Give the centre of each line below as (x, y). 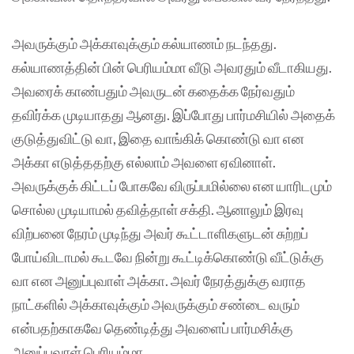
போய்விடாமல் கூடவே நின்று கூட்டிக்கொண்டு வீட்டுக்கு (168, 257)
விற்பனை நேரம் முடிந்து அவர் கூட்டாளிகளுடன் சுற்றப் (160, 233)
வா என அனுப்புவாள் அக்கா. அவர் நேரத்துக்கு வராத (159, 281)
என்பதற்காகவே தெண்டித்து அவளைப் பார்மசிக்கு (153, 328)
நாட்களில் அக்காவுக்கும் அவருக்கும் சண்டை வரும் (156, 305)
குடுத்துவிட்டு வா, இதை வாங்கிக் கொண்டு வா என (158, 139)
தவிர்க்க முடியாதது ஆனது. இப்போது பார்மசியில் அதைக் (173, 115)
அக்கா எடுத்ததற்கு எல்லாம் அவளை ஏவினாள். (144, 162)
